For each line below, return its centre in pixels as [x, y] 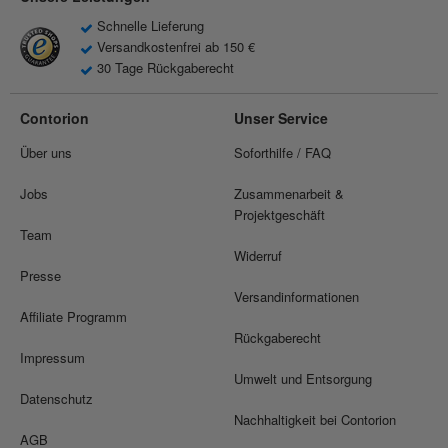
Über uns [46, 152]
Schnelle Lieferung [148, 25]
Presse [40, 275]
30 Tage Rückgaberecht [163, 67]
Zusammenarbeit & [289, 193]
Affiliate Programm [73, 316]
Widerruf [258, 255]
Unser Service [281, 118]
